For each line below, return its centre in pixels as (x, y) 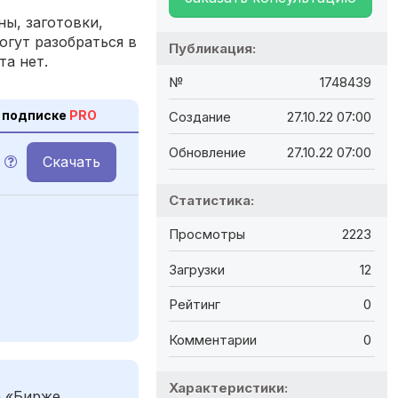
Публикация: (212, 48)
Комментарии (213, 339)
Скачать (72, 161)
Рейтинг (195, 305)
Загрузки (197, 269)
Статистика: (211, 200)
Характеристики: (228, 387)
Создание (200, 117)
